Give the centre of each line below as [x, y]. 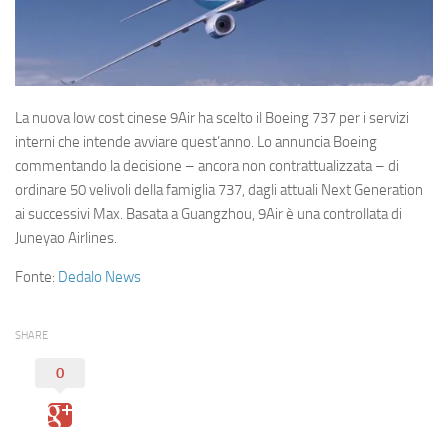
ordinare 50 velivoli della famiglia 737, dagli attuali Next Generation [219, 190]
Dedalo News [99, 277]
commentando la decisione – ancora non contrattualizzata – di [207, 166]
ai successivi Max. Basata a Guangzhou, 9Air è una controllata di [208, 214]
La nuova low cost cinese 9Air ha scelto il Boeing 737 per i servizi [212, 118]
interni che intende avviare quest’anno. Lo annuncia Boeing [196, 142]
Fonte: [36, 277]
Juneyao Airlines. [66, 238]
